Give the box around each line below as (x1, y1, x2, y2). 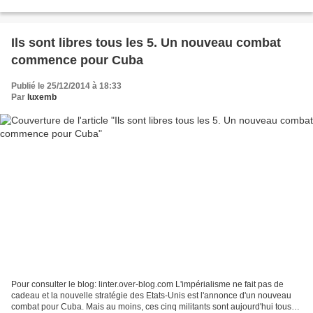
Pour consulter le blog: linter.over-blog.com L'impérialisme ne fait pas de (11, 279, 284, 289)
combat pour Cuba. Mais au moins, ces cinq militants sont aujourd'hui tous (11, 301, 291, 312)
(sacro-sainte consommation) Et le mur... (11, 1, 163, 12)
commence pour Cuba (11, 53, 143, 68)
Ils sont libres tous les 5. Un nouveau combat (11, 36, 281, 50)
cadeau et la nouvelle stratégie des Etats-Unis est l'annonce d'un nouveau (11, 290, 291, 300)
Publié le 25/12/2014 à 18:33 (11, 81, 122, 92)
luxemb (27, 92, 57, 103)
